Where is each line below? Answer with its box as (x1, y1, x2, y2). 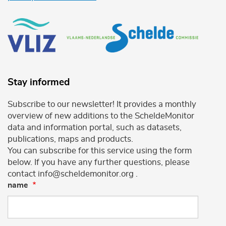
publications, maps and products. (8, 135, 133, 144)
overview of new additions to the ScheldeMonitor (8, 111, 194, 121)
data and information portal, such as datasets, (8, 123, 182, 132)
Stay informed (8, 78, 70, 88)
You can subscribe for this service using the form (8, 146, 192, 155)
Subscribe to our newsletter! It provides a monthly (8, 100, 196, 109)
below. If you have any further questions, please (8, 158, 190, 167)
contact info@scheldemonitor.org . (8, 169, 138, 179)
